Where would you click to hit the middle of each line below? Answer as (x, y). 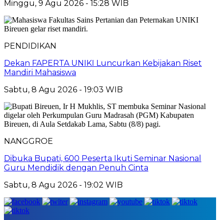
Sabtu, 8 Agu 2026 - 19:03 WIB (63, 89)
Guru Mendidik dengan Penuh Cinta (76, 167)
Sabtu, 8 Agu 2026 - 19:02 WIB (63, 185)
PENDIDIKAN (30, 46)
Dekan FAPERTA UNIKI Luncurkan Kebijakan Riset (103, 63)
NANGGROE (28, 141)
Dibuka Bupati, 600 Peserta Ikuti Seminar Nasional (103, 158)
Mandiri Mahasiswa (40, 72)
